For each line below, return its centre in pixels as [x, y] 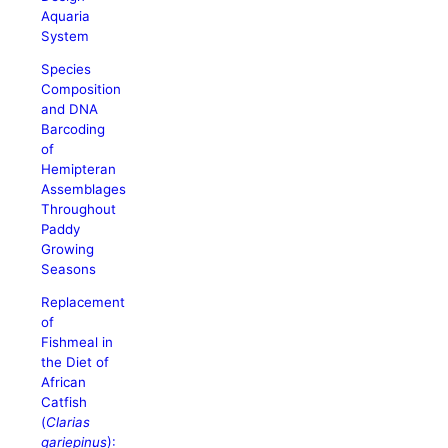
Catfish [64, 402]
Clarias [68, 422]
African [64, 382]
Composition [81, 88]
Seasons [69, 268]
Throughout [79, 208]
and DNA [70, 108]
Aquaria [66, 15]
